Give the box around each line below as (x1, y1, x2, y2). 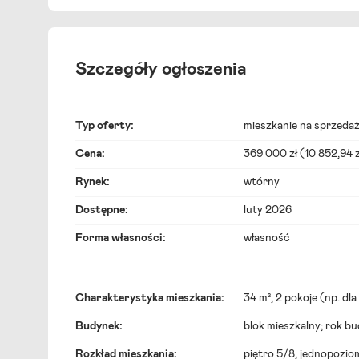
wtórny (244, 176, 280, 188)
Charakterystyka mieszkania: (75, 292, 224, 304)
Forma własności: (75, 232, 166, 244)
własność (244, 232, 290, 244)
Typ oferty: (75, 120, 134, 131)
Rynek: (75, 176, 110, 188)
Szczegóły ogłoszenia (75, 61, 247, 79)
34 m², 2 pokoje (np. (244, 292, 342, 304)
